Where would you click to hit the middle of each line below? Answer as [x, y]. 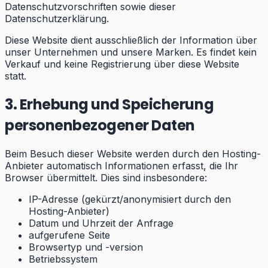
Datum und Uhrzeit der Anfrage [101, 223]
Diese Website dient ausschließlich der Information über [131, 40]
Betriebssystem [63, 259]
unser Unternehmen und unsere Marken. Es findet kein [131, 52]
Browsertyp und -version [86, 247]
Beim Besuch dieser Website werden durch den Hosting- [133, 154]
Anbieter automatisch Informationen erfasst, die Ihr [121, 166]
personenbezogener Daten [100, 126]
